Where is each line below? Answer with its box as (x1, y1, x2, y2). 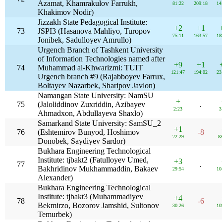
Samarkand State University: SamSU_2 (38, 119, 162, 127)
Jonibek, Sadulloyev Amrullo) (38, 36, 132, 44)
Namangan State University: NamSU (38, 91, 154, 100)
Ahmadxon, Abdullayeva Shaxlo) (38, 109, 143, 117)
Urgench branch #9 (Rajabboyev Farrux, (38, 72, 166, 81)
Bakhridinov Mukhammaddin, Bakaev (38, 165, 159, 173)
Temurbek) (38, 210, 72, 219)
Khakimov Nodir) (38, 8, 94, 16)
